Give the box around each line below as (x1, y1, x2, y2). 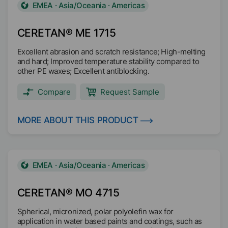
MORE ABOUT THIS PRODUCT (17, 115, 138, 125)
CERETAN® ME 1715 (17, 26, 116, 39)
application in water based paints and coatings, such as (17, 216, 202, 226)
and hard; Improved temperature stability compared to (17, 56, 199, 66)
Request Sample (100, 87, 159, 97)
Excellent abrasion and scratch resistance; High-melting (17, 47, 206, 56)
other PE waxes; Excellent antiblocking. (17, 66, 150, 76)
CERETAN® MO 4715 (17, 186, 120, 199)
